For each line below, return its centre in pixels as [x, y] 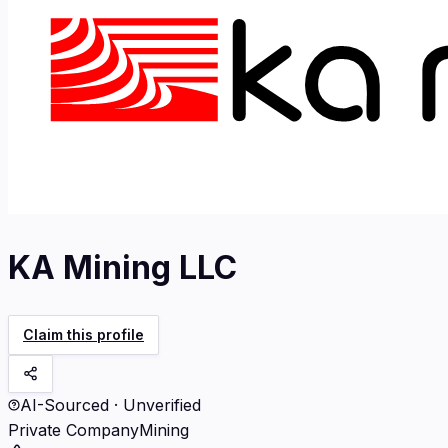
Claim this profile [83, 334]
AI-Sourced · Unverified [110, 404]
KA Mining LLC [122, 268]
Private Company [73, 429]
